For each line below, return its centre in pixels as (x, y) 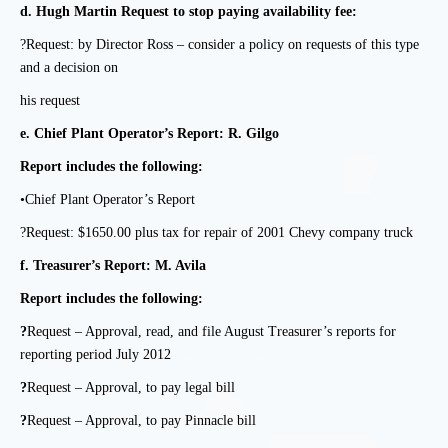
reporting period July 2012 (95, 354)
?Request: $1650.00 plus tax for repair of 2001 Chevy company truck (216, 232)
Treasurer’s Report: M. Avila (119, 265)
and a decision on (69, 67)
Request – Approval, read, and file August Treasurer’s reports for (211, 331)
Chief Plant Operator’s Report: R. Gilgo (156, 133)
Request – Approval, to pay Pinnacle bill (141, 420)
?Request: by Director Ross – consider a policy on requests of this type (219, 44)
